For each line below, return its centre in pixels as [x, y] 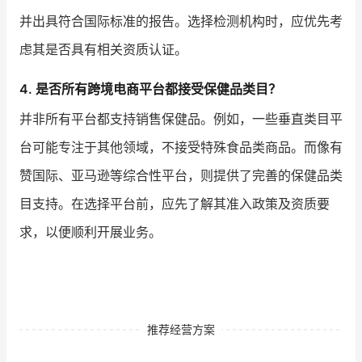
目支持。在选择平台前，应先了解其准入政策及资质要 [175, 203]
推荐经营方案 [181, 329]
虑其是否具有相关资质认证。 [103, 49]
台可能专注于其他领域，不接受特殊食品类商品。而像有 [181, 147]
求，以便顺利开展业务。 [90, 232]
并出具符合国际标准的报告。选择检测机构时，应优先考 [181, 21]
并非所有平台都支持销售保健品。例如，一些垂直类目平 [181, 118]
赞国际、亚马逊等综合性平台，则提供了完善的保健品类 [181, 175]
